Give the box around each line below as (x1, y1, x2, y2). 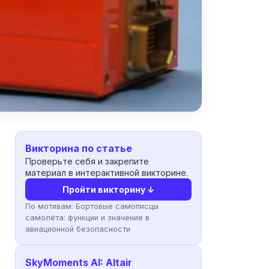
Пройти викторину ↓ (62, 184, 155, 195)
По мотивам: (25, 201, 76, 211)
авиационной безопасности (25, 224, 131, 234)
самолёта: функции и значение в (25, 213, 150, 222)
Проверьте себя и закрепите (25, 156, 150, 166)
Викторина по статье (25, 142, 133, 154)
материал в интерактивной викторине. (25, 167, 189, 178)
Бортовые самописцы (76, 201, 159, 211)
